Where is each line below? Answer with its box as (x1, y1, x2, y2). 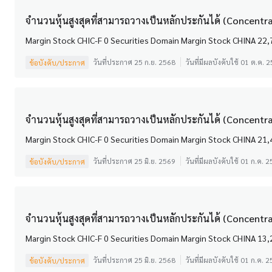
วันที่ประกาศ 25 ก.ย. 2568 (93, 56, 175, 67)
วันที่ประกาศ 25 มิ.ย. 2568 (93, 254, 175, 265)
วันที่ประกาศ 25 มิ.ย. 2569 (93, 155, 175, 166)
